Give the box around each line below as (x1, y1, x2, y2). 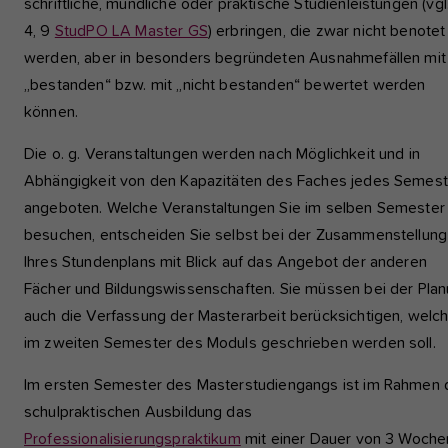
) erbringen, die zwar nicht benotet (207, 22, 446, 39)
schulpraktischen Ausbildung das (24, 403, 252, 420)
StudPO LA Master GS (54, 22, 208, 39)
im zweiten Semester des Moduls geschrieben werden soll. (24, 334, 436, 351)
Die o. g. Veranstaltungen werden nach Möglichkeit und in (24, 145, 420, 162)
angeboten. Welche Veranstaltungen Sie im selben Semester (24, 199, 445, 216)
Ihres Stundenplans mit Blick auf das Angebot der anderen (24, 253, 427, 270)
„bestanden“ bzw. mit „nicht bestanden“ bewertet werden (24, 76, 426, 93)
